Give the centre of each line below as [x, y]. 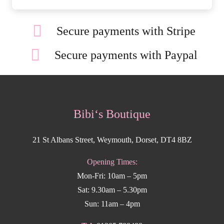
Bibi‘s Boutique [112, 114]
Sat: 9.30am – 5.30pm [112, 190]
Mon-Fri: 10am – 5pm [112, 176]
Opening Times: [112, 162]
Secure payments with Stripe [126, 31]
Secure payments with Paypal [126, 55]
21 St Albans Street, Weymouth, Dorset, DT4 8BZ [112, 140]
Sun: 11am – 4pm [112, 204]
